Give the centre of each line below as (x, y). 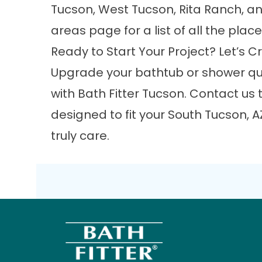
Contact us (222, 94)
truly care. (80, 136)
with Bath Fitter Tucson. (120, 94)
